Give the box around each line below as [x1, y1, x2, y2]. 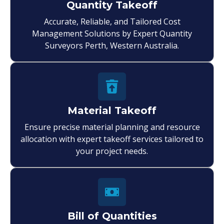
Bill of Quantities [67, 209, 157, 222]
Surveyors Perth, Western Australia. [45, 39, 179, 51]
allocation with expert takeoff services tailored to [20, 133, 203, 144]
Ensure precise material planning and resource [24, 121, 200, 132]
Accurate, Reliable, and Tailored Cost [43, 15, 180, 27]
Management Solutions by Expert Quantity [32, 27, 192, 39]
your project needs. [76, 145, 148, 156]
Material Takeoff [67, 104, 156, 116]
